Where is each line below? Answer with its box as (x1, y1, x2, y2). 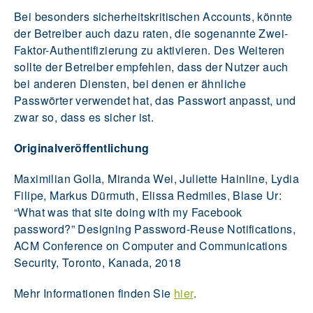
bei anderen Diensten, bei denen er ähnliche (14, 75, 247, 92)
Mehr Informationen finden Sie (14, 284, 174, 301)
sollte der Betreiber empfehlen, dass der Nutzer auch (14, 58, 289, 75)
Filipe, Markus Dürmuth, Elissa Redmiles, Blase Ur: (14, 187, 282, 203)
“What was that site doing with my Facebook (14, 203, 242, 220)
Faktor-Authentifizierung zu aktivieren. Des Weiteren (14, 41, 285, 58)
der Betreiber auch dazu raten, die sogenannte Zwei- (14, 24, 289, 41)
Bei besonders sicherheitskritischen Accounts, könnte (14, 8, 293, 24)
